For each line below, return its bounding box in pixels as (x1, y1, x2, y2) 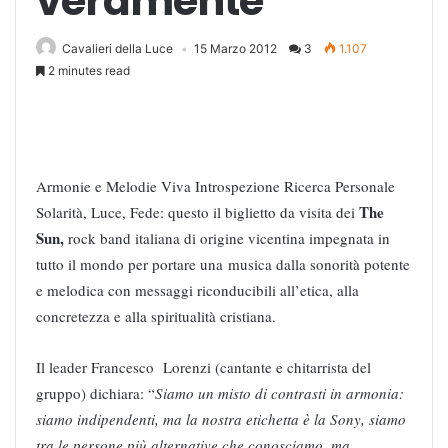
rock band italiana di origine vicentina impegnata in (68, 227, 390, 248)
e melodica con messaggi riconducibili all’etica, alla (36, 279, 359, 300)
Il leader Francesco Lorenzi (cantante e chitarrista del (36, 356, 371, 377)
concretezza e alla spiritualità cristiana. (36, 305, 276, 326)
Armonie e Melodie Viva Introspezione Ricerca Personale (36, 175, 395, 196)
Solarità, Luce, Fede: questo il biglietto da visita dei (36, 201, 359, 222)
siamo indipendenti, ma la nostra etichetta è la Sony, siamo (36, 408, 406, 429)
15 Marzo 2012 (194, 40, 277, 56)
